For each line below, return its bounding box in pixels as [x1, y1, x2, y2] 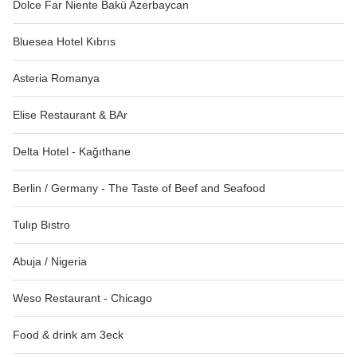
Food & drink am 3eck [13, 328, 124, 342]
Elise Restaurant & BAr [13, 108, 127, 122]
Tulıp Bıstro [13, 218, 70, 232]
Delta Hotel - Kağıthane [13, 145, 131, 159]
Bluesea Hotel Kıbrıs [13, 35, 116, 49]
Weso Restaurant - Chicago [13, 292, 152, 305]
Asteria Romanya [13, 72, 100, 85]
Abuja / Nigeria [13, 255, 87, 269]
